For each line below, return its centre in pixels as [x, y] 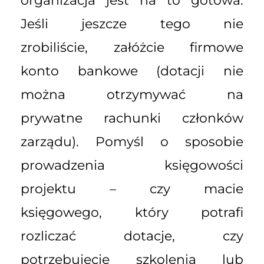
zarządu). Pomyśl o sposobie [132, 141]
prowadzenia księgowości [132, 165]
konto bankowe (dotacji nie [132, 71]
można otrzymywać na [132, 94]
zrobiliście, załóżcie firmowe [132, 47]
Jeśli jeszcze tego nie [132, 24]
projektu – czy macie [132, 189]
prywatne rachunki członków [132, 118]
